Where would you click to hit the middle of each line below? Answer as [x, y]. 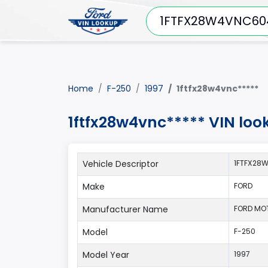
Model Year [106, 255]
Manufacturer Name [125, 209]
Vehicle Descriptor [121, 164]
